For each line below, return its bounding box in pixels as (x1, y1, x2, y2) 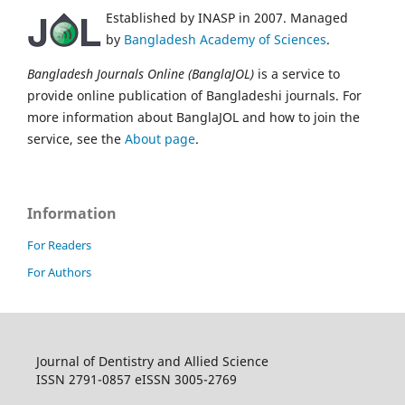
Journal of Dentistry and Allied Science (35, 353, 268, 371)
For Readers (27, 237, 91, 254)
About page (125, 130, 195, 148)
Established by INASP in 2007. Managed (106, 9, 348, 27)
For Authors (27, 264, 91, 281)
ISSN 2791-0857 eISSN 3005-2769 (35, 371, 237, 389)
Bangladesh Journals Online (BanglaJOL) (27, 65, 254, 83)
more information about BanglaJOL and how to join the (27, 108, 360, 127)
